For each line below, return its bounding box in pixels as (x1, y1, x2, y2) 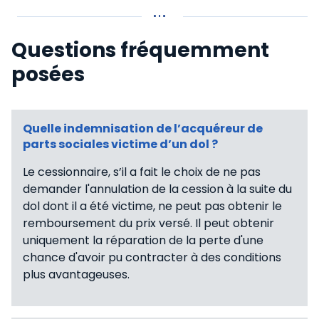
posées (11, 61, 85, 89)
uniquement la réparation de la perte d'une (23, 232, 263, 249)
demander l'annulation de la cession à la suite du (23, 181, 292, 198)
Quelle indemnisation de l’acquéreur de (23, 120, 263, 137)
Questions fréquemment (11, 36, 269, 65)
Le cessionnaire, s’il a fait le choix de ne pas (23, 164, 261, 181)
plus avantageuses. (23, 266, 130, 283)
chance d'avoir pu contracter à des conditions (23, 249, 281, 266)
